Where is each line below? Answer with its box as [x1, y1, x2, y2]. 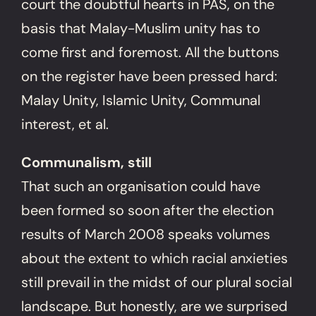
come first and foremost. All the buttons [21, 42, 280, 61]
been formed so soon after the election [21, 200, 274, 219]
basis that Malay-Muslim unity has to [21, 18, 261, 37]
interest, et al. [21, 114, 109, 133]
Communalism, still [21, 152, 152, 171]
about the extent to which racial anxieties [21, 248, 288, 267]
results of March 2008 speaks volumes [21, 224, 271, 243]
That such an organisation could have [21, 176, 261, 195]
